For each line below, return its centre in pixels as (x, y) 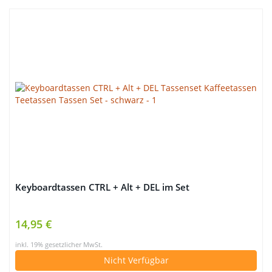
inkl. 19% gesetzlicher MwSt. (59, 245)
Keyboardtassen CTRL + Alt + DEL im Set (102, 187)
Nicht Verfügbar (136, 260)
